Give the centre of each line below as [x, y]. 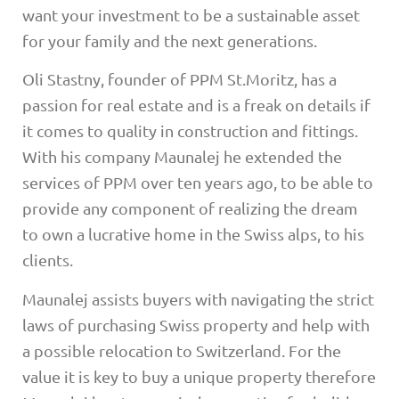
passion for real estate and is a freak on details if [196, 105]
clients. [48, 260]
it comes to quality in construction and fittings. [190, 131]
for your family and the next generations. [170, 40]
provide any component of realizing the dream [190, 208]
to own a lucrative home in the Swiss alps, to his [193, 234]
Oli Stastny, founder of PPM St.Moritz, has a [179, 79]
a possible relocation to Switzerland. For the [182, 350]
